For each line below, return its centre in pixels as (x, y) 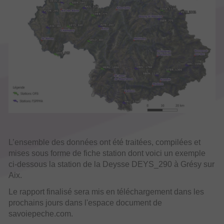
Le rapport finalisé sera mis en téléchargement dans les (106, 191)
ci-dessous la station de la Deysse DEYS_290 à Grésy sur (111, 164)
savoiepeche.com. (41, 213)
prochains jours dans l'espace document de (85, 202)
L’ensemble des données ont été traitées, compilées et (104, 142)
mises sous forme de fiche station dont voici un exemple (107, 153)
